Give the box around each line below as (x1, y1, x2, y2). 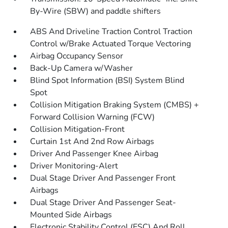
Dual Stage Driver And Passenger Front (30, 173, 176, 184)
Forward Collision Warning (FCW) (30, 111, 155, 123)
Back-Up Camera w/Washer (30, 63, 133, 74)
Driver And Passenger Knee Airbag (30, 148, 159, 159)
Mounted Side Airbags (30, 209, 112, 220)
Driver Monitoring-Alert (30, 160, 119, 172)
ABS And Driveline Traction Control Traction (30, 26, 193, 37)
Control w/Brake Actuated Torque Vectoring (30, 38, 191, 49)
